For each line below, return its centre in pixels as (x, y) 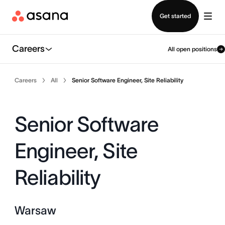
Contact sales (113, 6)
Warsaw (35, 210)
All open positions (192, 49)
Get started (175, 16)
